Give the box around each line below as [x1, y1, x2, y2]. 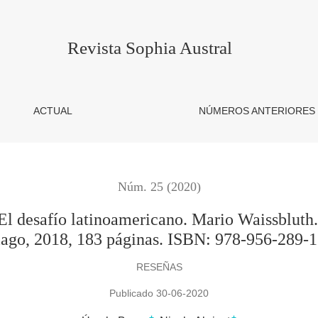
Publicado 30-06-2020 [109, 287, 209, 300]
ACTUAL [33, 105, 73, 116]
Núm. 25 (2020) [117, 180, 201, 194]
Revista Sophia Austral [67, 38, 233, 57]
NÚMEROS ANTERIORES [198, 105, 315, 116]
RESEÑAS [136, 261, 182, 273]
